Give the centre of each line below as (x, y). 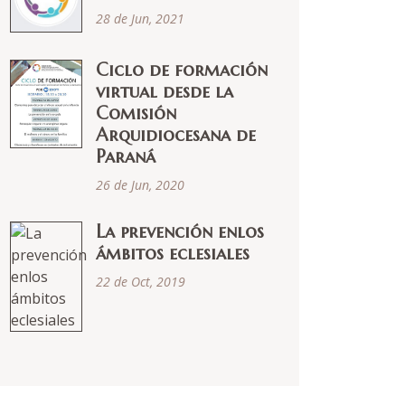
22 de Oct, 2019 (141, 282)
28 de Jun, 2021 (140, 19)
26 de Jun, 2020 (140, 185)
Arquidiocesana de (176, 136)
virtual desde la (165, 92)
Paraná (126, 157)
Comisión (136, 114)
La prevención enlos (180, 232)
